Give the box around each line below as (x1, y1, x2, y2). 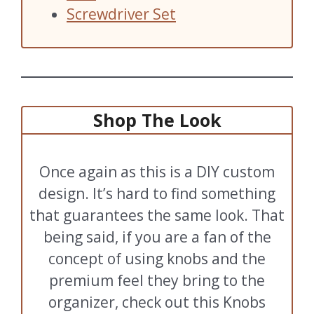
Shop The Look (93, 108, 221, 132)
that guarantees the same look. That (29, 205, 285, 225)
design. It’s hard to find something (39, 183, 275, 203)
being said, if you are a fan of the (43, 226, 271, 247)
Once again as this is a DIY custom (39, 161, 275, 182)
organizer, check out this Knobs (48, 292, 266, 312)
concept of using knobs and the (48, 248, 266, 268)
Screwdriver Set (67, 4, 176, 24)
